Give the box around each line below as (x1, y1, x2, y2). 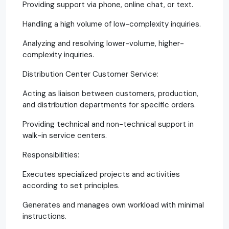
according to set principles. (22, 180, 120, 191)
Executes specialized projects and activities (22, 169, 180, 179)
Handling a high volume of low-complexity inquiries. (22, 18, 201, 29)
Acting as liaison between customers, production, (22, 88, 198, 99)
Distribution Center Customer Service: (22, 68, 158, 79)
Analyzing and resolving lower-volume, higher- (22, 38, 184, 49)
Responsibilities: (22, 149, 79, 160)
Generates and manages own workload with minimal (22, 199, 204, 210)
